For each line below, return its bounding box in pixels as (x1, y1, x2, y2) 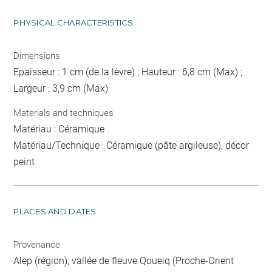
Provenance (13, 239, 61, 250)
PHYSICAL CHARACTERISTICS (13, 18, 134, 28)
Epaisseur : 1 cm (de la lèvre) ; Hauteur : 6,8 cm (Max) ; (13, 66, 243, 78)
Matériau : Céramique (13, 123, 105, 135)
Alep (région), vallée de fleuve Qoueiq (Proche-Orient (13, 254, 234, 267)
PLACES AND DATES (13, 206, 97, 216)
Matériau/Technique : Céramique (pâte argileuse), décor (13, 139, 250, 151)
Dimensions (13, 50, 61, 62)
